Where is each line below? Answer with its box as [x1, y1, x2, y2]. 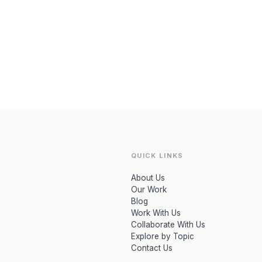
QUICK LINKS [131, 151, 184, 160]
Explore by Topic [131, 232, 194, 241]
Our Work [131, 185, 167, 194]
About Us [131, 173, 165, 182]
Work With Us [131, 208, 181, 218]
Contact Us [131, 243, 173, 253]
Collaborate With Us [131, 220, 205, 229]
